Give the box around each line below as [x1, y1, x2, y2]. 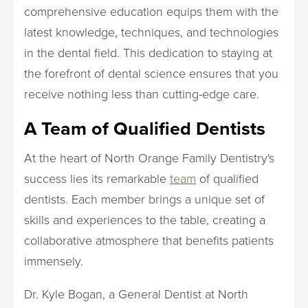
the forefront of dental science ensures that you [24, 65, 278, 81]
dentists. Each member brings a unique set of [24, 190, 265, 207]
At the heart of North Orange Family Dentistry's [24, 149, 274, 166]
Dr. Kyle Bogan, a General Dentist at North [24, 285, 248, 302]
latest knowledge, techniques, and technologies [24, 23, 278, 40]
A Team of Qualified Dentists [24, 115, 265, 142]
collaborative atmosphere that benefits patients [24, 232, 274, 248]
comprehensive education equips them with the [24, 3, 278, 19]
